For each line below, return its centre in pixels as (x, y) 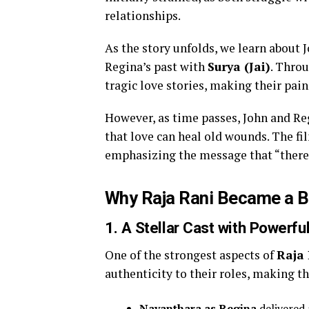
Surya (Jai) (239, 67)
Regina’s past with (156, 67)
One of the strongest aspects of (191, 255)
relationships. (143, 16)
